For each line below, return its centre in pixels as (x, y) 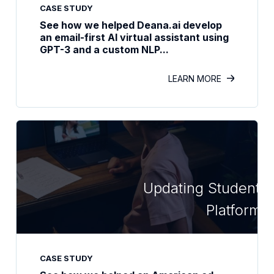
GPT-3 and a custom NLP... (104, 50)
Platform (233, 210)
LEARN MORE (195, 79)
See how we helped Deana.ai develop (131, 25)
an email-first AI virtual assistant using (134, 37)
